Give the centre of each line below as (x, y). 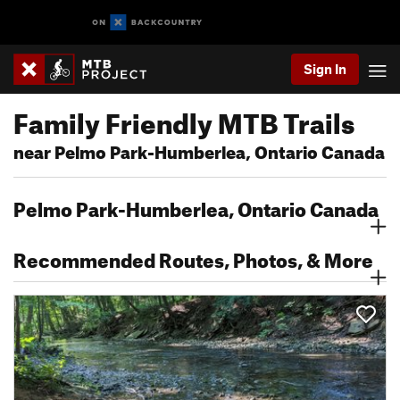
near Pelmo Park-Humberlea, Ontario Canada (199, 150)
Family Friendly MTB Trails (184, 119)
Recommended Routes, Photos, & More (193, 257)
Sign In (325, 69)
